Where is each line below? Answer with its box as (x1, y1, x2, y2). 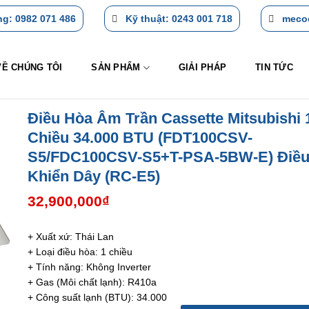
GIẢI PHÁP (178, 62, 227, 73)
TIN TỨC (255, 62, 294, 73)
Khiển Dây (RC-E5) (28, 168, 161, 186)
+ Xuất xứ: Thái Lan (28, 231, 114, 243)
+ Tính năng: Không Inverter (28, 261, 152, 273)
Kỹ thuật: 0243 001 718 (125, 13, 232, 24)
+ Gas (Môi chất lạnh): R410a (28, 277, 157, 288)
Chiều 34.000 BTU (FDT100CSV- (28, 129, 253, 147)
